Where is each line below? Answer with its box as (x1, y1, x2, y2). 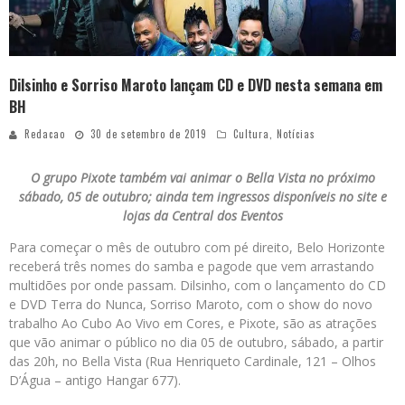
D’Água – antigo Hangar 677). (9, 371, 181, 389)
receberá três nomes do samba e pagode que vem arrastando (9, 257, 374, 275)
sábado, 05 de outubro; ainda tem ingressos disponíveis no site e (18, 187, 387, 205)
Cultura (233, 126, 269, 141)
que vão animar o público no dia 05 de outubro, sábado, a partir (9, 333, 383, 351)
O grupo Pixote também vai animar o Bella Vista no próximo (30, 168, 375, 186)
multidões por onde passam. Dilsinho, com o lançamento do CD (9, 276, 386, 294)
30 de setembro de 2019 (90, 126, 207, 141)
